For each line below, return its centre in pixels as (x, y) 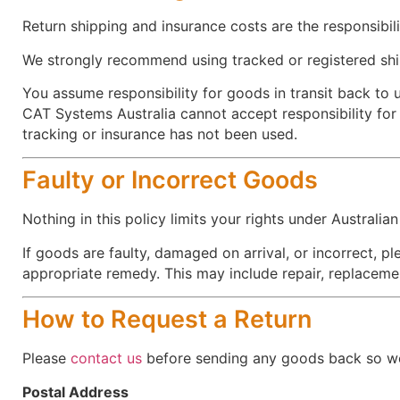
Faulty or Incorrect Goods (170, 180)
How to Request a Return (167, 320)
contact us (106, 358)
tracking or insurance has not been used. (160, 133)
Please (46, 358)
